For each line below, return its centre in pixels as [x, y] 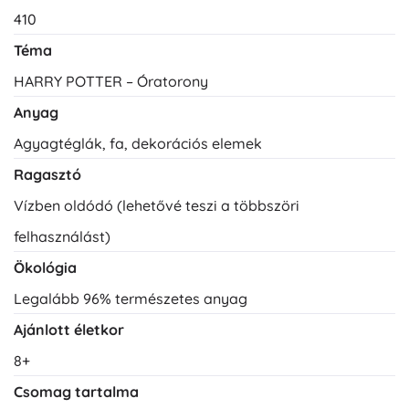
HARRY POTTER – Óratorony [111, 81]
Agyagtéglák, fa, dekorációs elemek [138, 143]
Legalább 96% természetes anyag [131, 298]
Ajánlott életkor [69, 329]
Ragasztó [47, 174]
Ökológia [45, 267]
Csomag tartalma [76, 391]
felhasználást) [62, 236]
